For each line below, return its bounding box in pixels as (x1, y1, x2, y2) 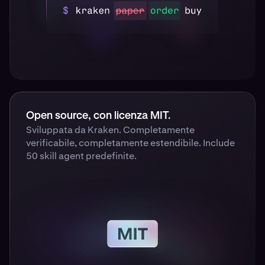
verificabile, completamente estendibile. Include (26, 137, 235, 150)
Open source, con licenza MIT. (26, 111, 170, 122)
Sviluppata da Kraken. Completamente (26, 124, 195, 137)
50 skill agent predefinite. (26, 150, 137, 163)
